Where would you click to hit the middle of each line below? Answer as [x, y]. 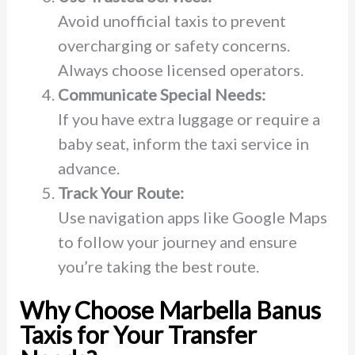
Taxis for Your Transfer [138, 334]
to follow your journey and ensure [177, 241]
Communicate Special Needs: [161, 94]
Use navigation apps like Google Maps [192, 217]
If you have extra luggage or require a [189, 118]
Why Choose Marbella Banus [170, 309]
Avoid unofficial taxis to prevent [172, 20]
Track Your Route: [120, 192]
